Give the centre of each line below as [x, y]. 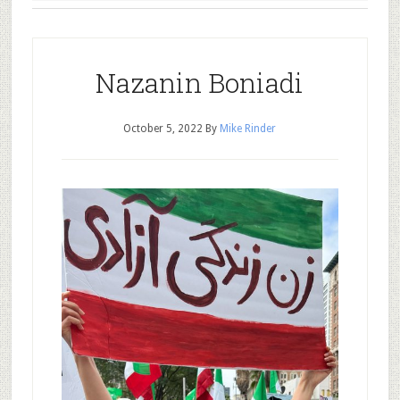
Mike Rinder [248, 129]
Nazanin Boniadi [200, 83]
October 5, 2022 [163, 129]
